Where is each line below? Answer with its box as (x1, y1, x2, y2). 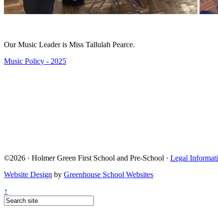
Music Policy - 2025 (4, 57, 66, 66)
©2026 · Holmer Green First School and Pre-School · (4, 154, 170, 163)
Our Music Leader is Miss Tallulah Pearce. (4, 40, 135, 49)
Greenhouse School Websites (64, 170, 153, 179)
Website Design (4, 170, 52, 179)
